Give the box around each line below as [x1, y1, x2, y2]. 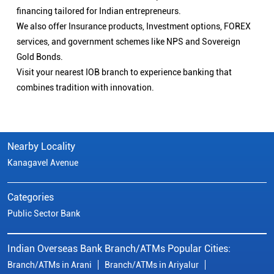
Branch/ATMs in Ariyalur [105, 260, 199, 270]
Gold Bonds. [17, 52, 63, 62]
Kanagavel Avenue [7, 158, 78, 168]
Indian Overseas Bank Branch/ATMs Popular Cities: [7, 243, 231, 255]
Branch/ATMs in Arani [7, 260, 92, 270]
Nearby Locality [7, 141, 75, 153]
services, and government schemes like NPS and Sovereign [17, 37, 240, 47]
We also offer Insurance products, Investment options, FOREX [17, 21, 251, 32]
